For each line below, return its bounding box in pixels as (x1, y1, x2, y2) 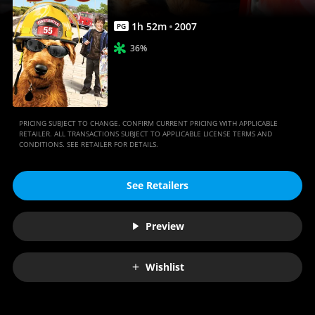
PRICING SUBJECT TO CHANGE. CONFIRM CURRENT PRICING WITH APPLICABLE (18, 117, 278, 128)
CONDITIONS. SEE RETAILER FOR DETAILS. (18, 139, 158, 149)
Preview (146, 219, 184, 233)
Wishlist (146, 260, 184, 274)
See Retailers (127, 179, 188, 193)
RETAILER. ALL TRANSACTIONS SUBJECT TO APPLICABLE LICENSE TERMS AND (18, 128, 272, 139)
